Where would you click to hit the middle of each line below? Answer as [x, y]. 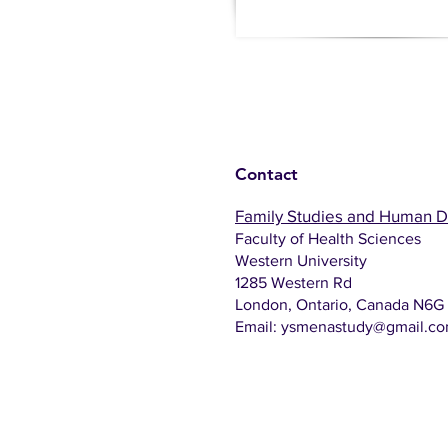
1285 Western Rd [293, 282]
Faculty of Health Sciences [328, 238]
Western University [301, 260]
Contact [266, 174]
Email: [258, 326]
